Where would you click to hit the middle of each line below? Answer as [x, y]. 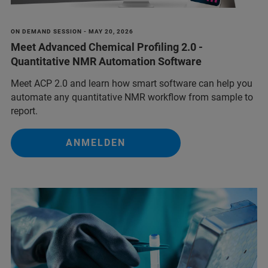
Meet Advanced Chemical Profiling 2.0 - [107, 47]
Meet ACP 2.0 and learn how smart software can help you [132, 84]
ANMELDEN [96, 143]
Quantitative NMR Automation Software [106, 62]
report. [24, 111]
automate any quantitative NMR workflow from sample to [132, 98]
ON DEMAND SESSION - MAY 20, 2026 [72, 32]
